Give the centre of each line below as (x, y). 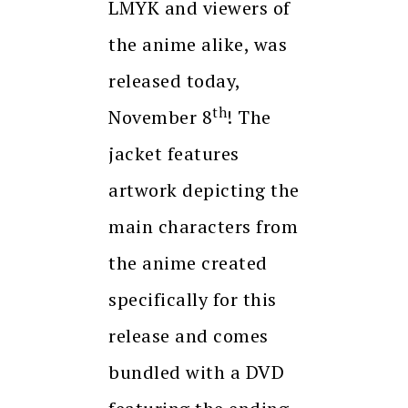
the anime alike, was (198, 45)
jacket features (174, 154)
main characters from (203, 227)
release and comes (189, 336)
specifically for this (193, 300)
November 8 (160, 117)
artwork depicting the (204, 190)
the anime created (188, 263)
